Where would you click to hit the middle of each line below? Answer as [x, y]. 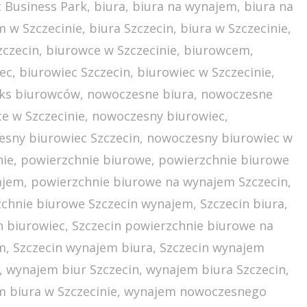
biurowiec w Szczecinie [205, 72]
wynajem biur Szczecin [73, 269]
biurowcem [217, 50]
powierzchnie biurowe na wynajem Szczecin [160, 182]
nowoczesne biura [141, 94]
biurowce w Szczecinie [112, 50]
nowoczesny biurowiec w [220, 138]
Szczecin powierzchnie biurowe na [173, 225]
